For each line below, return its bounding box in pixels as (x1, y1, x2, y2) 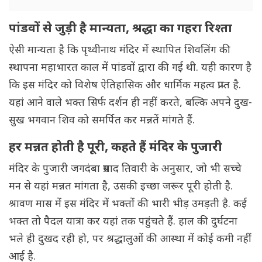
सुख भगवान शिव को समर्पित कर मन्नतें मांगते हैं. (9, 114, 195, 128)
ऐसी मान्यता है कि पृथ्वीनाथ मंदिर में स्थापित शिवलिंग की (9, 44, 230, 58)
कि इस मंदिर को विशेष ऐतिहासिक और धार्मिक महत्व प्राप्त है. (9, 79, 241, 93)
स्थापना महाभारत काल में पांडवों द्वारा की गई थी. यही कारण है (9, 61, 251, 75)
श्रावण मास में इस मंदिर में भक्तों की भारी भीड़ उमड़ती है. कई (9, 198, 247, 212)
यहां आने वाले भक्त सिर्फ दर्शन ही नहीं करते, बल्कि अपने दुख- (9, 96, 252, 111)
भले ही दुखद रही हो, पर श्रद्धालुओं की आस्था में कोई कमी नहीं (9, 233, 251, 247)
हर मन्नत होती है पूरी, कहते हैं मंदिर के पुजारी (9, 140, 222, 157)
